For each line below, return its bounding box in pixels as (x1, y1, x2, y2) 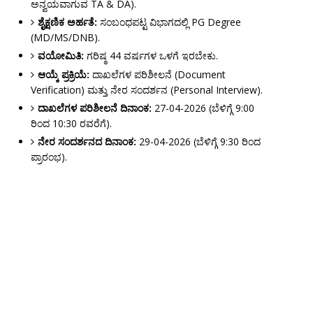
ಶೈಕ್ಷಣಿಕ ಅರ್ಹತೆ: (37, 15, 97, 29)
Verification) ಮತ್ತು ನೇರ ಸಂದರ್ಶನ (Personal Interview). (30, 83, 263, 97)
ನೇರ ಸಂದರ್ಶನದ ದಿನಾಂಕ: (37, 135, 136, 149)
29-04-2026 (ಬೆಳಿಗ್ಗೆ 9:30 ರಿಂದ (136, 135, 261, 149)
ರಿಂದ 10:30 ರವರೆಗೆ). (30, 117, 112, 131)
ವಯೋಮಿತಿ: (37, 49, 84, 63)
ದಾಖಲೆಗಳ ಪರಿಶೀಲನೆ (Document (89, 68, 226, 82)
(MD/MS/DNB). (30, 31, 100, 45)
